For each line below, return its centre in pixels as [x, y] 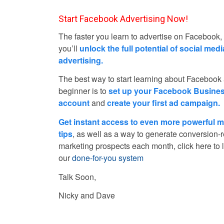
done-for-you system [108, 158]
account [74, 103]
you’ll [69, 48]
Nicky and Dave [87, 195]
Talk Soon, [77, 176]
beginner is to [84, 91]
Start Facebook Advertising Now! [123, 19]
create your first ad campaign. [164, 103]
